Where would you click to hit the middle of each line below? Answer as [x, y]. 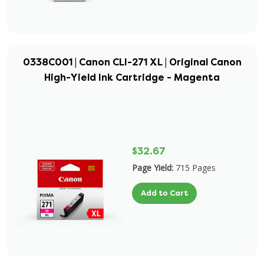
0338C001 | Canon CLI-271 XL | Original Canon [132, 62]
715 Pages [196, 168]
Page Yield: [153, 168]
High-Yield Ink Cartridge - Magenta [132, 77]
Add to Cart [164, 193]
